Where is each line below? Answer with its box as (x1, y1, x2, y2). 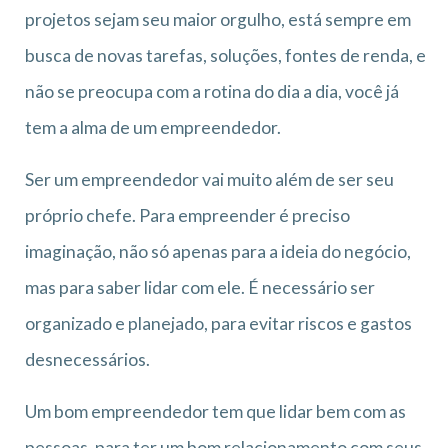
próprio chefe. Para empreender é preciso (25, 204, 350, 226)
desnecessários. (25, 348, 150, 370)
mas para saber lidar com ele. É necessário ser (25, 276, 375, 298)
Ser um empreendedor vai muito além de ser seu (25, 168, 394, 190)
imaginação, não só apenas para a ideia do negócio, (25, 240, 411, 262)
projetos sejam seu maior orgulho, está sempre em (25, 8, 411, 30)
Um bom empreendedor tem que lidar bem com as (25, 400, 406, 422)
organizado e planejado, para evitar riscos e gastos (25, 312, 412, 334)
